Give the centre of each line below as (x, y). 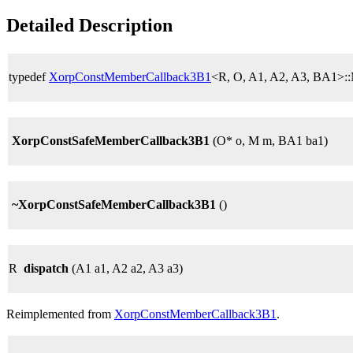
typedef (29, 76)
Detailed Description (89, 25)
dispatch (46, 268)
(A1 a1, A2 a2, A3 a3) (126, 268)
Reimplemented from (60, 314)
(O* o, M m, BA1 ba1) (269, 140)
